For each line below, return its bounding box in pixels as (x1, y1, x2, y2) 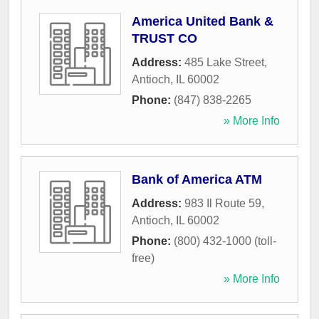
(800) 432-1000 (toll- (174, 235, 276, 248)
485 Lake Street (184, 56, 264, 69)
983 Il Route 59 (184, 197, 261, 210)
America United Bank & (132, 14, 273, 29)
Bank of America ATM (132, 172, 262, 187)
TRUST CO (132, 31, 197, 46)
